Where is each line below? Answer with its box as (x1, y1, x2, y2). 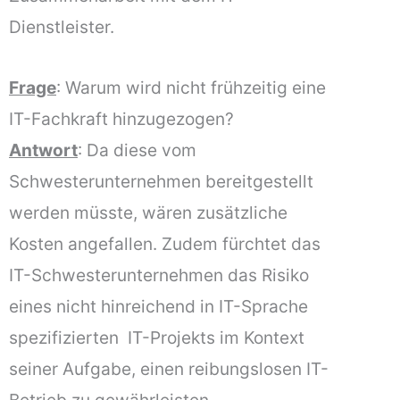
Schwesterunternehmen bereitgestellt (9, 171, 313, 193)
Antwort (9, 139, 78, 162)
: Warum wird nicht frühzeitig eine (56, 77, 326, 99)
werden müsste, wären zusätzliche (9, 202, 287, 224)
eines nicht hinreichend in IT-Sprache (9, 296, 308, 318)
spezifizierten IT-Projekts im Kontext (9, 327, 304, 349)
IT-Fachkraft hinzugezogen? (9, 108, 234, 130)
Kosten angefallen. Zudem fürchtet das (9, 233, 321, 255)
